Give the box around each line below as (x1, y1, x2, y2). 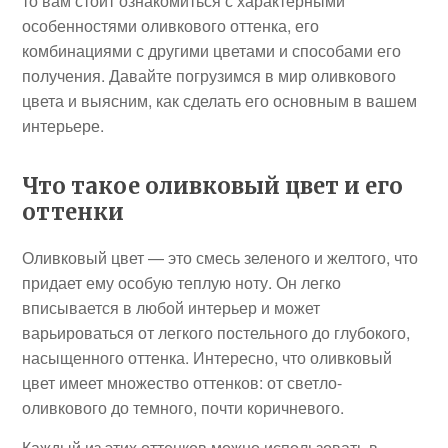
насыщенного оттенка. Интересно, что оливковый (22, 346, 393, 369)
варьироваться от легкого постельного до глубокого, (22, 321, 411, 344)
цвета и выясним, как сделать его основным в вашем (22, 89, 418, 112)
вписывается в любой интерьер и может (22, 296, 321, 319)
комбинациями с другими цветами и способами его (22, 39, 402, 62)
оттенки (22, 198, 125, 226)
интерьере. (22, 114, 105, 137)
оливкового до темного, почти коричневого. (22, 396, 345, 419)
